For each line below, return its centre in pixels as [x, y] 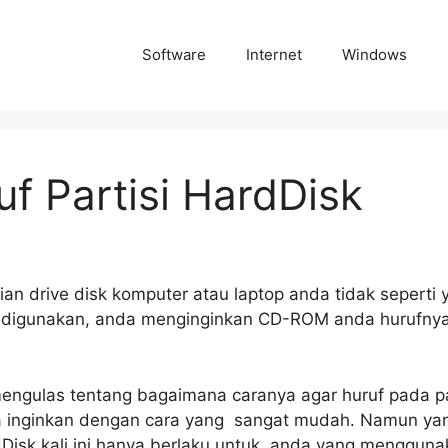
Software [174, 54]
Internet [274, 54]
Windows [374, 54]
